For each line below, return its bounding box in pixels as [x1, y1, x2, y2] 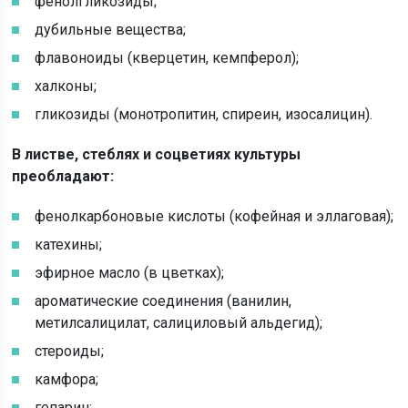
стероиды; [35, 342, 105, 360]
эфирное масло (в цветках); [35, 264, 225, 281]
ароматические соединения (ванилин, [35, 292, 292, 310]
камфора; [35, 371, 99, 388]
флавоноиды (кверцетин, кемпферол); [35, 49, 300, 66]
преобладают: [12, 168, 115, 185]
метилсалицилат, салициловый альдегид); [35, 314, 323, 331]
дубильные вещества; [35, 21, 187, 38]
